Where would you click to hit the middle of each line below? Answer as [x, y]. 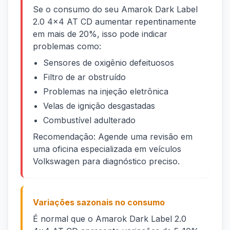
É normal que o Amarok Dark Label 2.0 [110, 219]
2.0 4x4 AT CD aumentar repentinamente [114, 22]
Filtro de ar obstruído [84, 77]
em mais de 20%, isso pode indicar [100, 34]
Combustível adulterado [89, 120]
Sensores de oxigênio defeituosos [109, 63]
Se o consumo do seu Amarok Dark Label [115, 9]
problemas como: [67, 46]
